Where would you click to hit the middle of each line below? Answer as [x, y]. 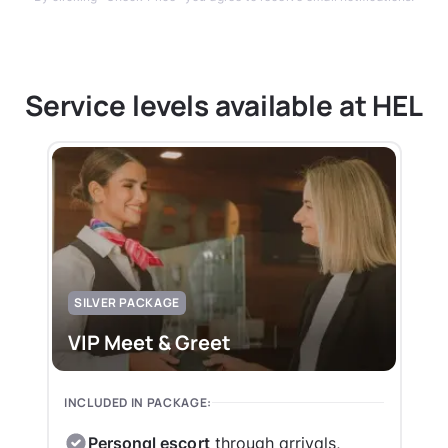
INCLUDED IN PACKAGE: [138, 402]
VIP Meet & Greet [149, 342]
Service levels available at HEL [224, 105]
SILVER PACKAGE [127, 302]
